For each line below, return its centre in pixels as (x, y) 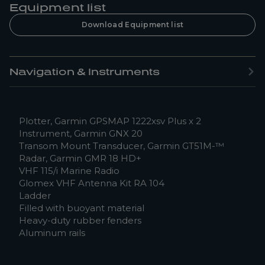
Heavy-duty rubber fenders (80, 220)
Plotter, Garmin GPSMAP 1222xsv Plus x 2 (110, 121)
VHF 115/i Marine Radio (69, 171)
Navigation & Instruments (85, 72)
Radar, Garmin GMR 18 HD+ (80, 158)
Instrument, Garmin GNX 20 (81, 133)
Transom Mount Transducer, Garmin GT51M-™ (122, 146)
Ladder (35, 195)
